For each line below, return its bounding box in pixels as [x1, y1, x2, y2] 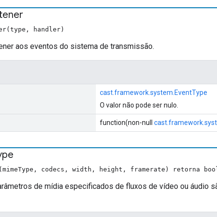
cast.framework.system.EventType [100, 88, 207, 96]
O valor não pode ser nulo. [100, 101, 178, 109]
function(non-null [100, 118, 154, 126]
